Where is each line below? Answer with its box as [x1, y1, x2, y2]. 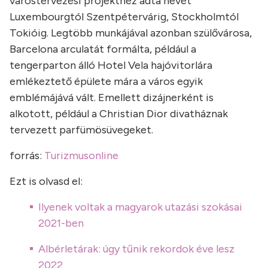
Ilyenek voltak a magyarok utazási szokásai [38, 200, 242, 214]
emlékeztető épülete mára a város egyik [10, 75, 203, 89]
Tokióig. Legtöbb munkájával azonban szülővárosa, [10, 26, 252, 40]
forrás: [10, 149, 44, 163]
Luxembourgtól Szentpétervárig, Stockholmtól [10, 10, 239, 24]
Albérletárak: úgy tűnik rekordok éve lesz [38, 242, 234, 256]
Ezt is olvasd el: [10, 175, 83, 188]
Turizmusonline [44, 149, 118, 163]
